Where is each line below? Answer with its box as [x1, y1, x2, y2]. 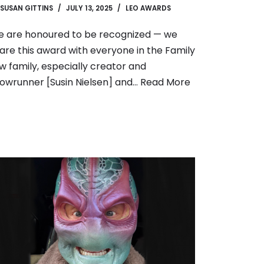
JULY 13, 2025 [66, 3, 113, 13]
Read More [140, 75, 190, 89]
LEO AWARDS [126, 3, 171, 13]
